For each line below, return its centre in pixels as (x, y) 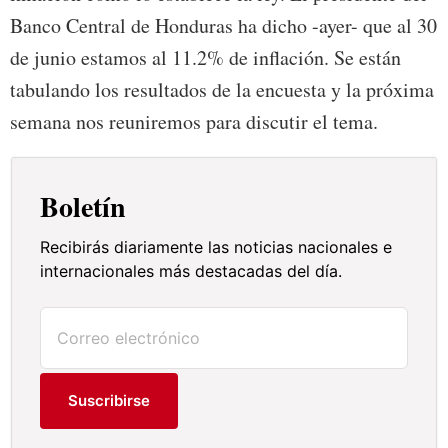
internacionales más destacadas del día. (191, 271)
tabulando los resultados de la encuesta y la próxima (222, 90)
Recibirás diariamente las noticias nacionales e (216, 247)
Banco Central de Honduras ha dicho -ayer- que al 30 (223, 26)
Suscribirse (109, 401)
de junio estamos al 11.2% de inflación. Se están (205, 58)
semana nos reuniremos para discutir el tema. (194, 122)
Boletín (83, 207)
